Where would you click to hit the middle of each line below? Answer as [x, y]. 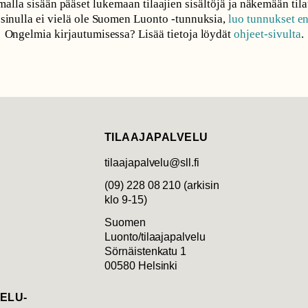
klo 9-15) [126, 200]
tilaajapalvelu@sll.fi [152, 163]
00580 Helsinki [141, 266]
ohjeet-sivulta [267, 34]
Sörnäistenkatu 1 [146, 252]
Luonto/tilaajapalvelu [155, 237]
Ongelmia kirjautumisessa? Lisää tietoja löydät [119, 34]
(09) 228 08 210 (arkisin [162, 186]
